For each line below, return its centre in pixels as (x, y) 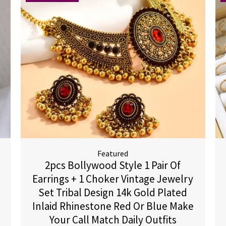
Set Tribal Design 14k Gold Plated (113, 192)
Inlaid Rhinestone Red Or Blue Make (113, 206)
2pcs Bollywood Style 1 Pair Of (113, 165)
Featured (113, 153)
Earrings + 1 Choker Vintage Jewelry (113, 179)
